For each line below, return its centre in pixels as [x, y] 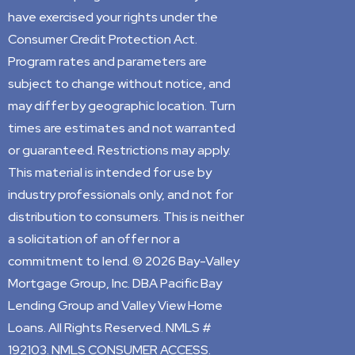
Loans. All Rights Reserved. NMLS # [110, 327]
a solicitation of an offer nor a [94, 239]
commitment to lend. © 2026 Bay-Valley [124, 261]
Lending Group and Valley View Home [115, 305]
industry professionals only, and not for [120, 194]
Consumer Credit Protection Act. [103, 39]
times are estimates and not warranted [122, 128]
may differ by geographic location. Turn [122, 105]
